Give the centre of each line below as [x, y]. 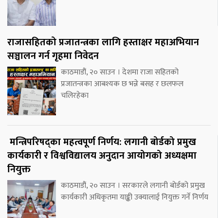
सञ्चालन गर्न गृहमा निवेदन [53, 56]
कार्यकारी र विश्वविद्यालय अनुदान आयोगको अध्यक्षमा [102, 156]
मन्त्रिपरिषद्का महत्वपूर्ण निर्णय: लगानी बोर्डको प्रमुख [102, 142]
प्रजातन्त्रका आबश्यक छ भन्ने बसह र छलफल [122, 84]
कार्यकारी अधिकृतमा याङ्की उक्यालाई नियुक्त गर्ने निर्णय [135, 198]
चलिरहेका [75, 96]
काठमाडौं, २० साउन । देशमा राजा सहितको [120, 73]
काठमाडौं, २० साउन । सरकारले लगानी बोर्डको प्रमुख [133, 186]
